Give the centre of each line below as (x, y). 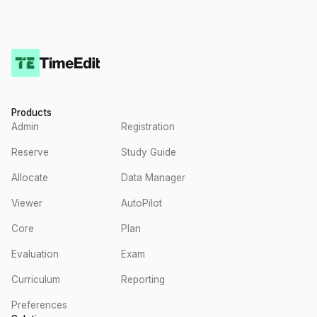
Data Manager (153, 178)
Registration (148, 127)
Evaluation (35, 254)
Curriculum (36, 279)
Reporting (143, 279)
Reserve (30, 152)
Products (31, 113)
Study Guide (149, 152)
